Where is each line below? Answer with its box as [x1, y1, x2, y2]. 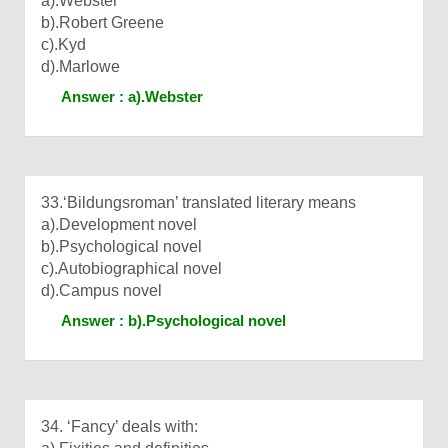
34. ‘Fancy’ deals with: [41, 418, 198, 435]
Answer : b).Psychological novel [61, 312, 286, 329]
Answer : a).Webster [61, 88, 203, 105]
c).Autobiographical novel [41, 260, 222, 277]
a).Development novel [41, 216, 197, 233]
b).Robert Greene [41, 14, 164, 31]
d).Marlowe [41, 58, 120, 75]
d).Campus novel [41, 282, 162, 299]
